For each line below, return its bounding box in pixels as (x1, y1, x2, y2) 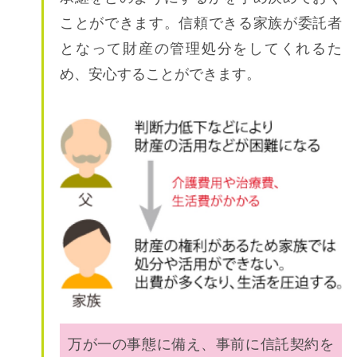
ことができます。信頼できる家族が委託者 (60, 14, 342, 31)
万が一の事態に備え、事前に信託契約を (68, 335, 334, 352)
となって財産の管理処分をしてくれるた (60, 40, 342, 57)
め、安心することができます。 (60, 65, 261, 82)
